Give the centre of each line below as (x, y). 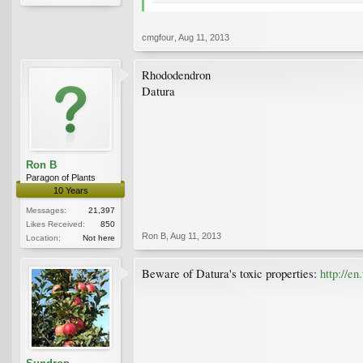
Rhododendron (176, 75)
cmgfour (158, 37)
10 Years (70, 190)
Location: (43, 237)
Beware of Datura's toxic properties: (231, 273)
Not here (99, 237)
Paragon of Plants (61, 177)
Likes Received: (56, 224)
